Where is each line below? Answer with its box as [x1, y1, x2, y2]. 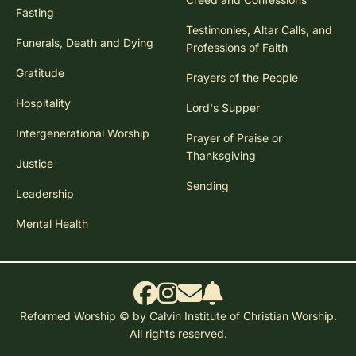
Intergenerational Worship [16, 126, 149, 140]
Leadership [16, 187, 74, 200]
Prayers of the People [186, 71, 298, 84]
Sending [186, 179, 229, 192]
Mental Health [16, 217, 88, 230]
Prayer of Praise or [186, 131, 282, 145]
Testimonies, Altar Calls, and [186, 23, 332, 37]
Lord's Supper [186, 101, 260, 114]
